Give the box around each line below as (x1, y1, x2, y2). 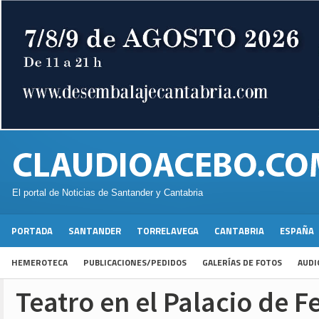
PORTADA (11, 224, 53, 239)
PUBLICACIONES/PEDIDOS (83, 256, 187, 270)
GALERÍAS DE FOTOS (202, 256, 282, 270)
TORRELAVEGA (137, 224, 199, 239)
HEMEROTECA (11, 256, 68, 270)
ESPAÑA (280, 224, 314, 239)
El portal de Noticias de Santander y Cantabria (12, 187, 203, 199)
